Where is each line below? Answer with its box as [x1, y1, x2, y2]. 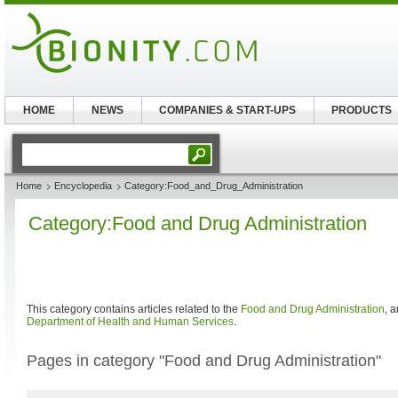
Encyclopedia [54, 180, 112, 191]
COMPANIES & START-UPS [159, 104, 297, 116]
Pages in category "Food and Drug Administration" [27, 352, 381, 370]
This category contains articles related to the [27, 303, 241, 315]
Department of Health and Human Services [27, 315, 234, 328]
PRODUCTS [331, 104, 393, 116]
